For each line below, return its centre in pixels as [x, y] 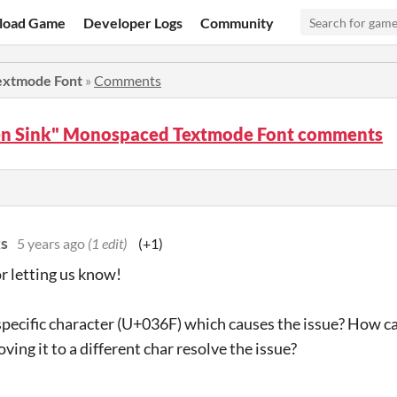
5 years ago [51, 243]
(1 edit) [107, 243]
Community [237, 22]
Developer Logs [133, 22]
